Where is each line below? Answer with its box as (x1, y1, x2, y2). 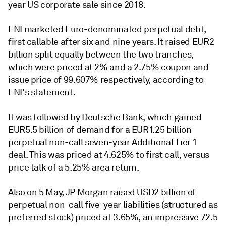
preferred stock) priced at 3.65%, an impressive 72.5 (8, 212, 218, 223)
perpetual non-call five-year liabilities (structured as (8, 199, 218, 210)
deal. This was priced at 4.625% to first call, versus (8, 149, 209, 160)
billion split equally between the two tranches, (8, 49, 194, 60)
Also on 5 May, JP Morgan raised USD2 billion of (8, 187, 196, 198)
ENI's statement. (8, 87, 76, 98)
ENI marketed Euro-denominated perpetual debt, (8, 24, 206, 35)
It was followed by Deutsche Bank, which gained (8, 111, 202, 123)
